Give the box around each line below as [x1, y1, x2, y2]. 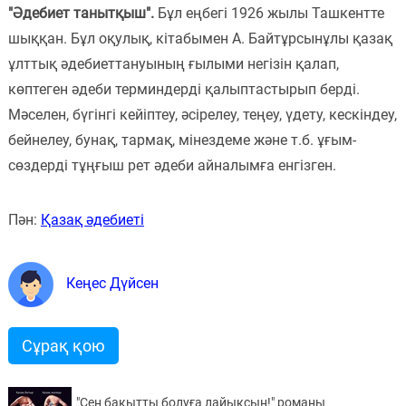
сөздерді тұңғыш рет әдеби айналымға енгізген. [7, 156, 336, 174]
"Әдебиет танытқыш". [7, 4, 158, 22]
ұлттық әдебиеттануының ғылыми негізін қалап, [7, 54, 339, 72]
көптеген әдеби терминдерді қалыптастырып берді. [7, 80, 360, 98]
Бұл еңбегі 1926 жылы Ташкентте [157, 4, 384, 22]
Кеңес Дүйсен [62, 274, 159, 292]
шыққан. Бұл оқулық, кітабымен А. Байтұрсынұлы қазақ [7, 29, 392, 47]
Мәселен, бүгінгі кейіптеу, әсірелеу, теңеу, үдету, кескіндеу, [7, 105, 397, 123]
